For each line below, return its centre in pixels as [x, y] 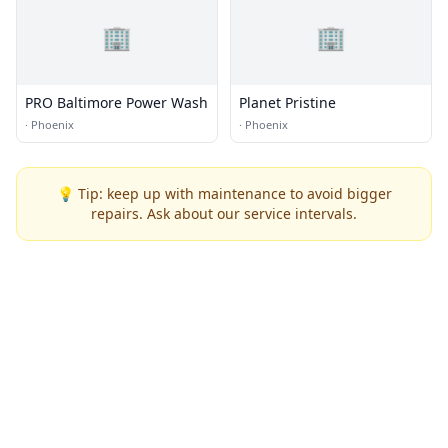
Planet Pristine [287, 102]
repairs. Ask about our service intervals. [224, 213]
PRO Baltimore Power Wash [116, 102]
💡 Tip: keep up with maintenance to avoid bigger [224, 193]
